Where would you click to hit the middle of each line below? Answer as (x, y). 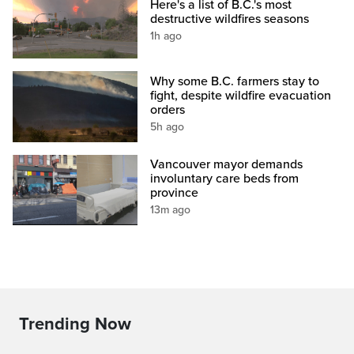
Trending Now (75, 324)
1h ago (166, 36)
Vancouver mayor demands (227, 164)
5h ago (168, 126)
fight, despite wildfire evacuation (241, 95)
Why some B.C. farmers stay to (235, 81)
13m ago (171, 209)
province (175, 192)
